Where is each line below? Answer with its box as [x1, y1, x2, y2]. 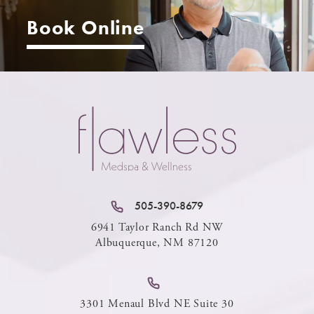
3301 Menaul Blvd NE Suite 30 [80, 296, 234, 312]
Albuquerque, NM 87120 [95, 235, 219, 251]
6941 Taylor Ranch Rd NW [90, 220, 224, 235]
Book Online [27, 15, 144, 41]
